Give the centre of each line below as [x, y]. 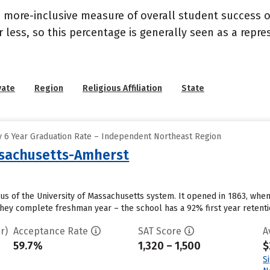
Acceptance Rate [50, 231]
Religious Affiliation [122, 88]
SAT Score [159, 231]
